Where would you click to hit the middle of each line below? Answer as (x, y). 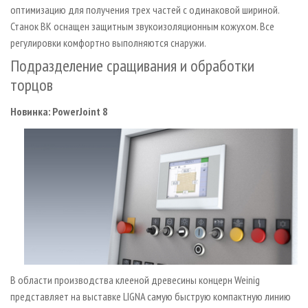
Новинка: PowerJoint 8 (59, 111)
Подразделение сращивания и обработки (132, 65)
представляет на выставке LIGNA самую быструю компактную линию (151, 296)
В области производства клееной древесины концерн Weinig (135, 279)
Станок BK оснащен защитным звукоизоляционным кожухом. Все (142, 26)
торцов (32, 85)
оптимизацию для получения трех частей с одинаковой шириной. (145, 9)
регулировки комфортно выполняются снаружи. (112, 42)
